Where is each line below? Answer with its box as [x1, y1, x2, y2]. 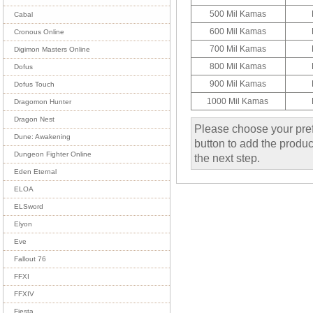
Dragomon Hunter [14, 98, 71, 105]
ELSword [14, 203, 43, 210]
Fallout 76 [14, 255, 46, 263]
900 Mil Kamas [210, 78, 266, 89]
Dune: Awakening [14, 133, 71, 140]
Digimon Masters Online [14, 45, 90, 53]
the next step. [194, 151, 261, 164]
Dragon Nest [14, 115, 54, 123]
